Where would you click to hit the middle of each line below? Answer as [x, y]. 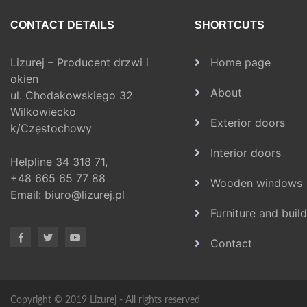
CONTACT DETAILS [62, 25]
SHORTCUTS [229, 25]
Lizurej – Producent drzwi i [79, 62]
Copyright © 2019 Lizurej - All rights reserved [105, 300]
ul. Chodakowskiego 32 [72, 95]
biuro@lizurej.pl [85, 195]
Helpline [33, 162]
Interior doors [245, 153]
